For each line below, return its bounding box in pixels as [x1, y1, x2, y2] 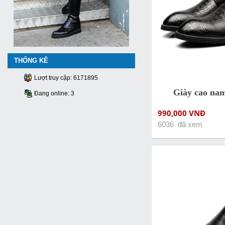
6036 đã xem [157, 121, 202, 129]
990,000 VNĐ [157, 108, 205, 119]
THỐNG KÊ [14, 57, 48, 65]
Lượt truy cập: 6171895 [34, 74, 98, 82]
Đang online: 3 [34, 90, 74, 97]
